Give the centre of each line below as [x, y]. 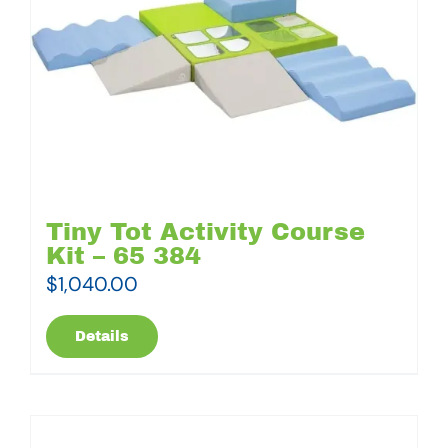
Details [102, 336]
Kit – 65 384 [123, 255]
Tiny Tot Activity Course [205, 231]
